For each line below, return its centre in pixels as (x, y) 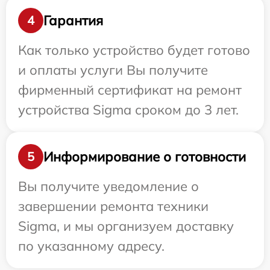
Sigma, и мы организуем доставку (126, 226)
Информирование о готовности (145, 156)
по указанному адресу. (91, 246)
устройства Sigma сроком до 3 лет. (128, 110)
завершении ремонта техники (113, 206)
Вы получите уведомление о (108, 187)
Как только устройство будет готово (134, 50)
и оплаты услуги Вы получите (113, 70)
